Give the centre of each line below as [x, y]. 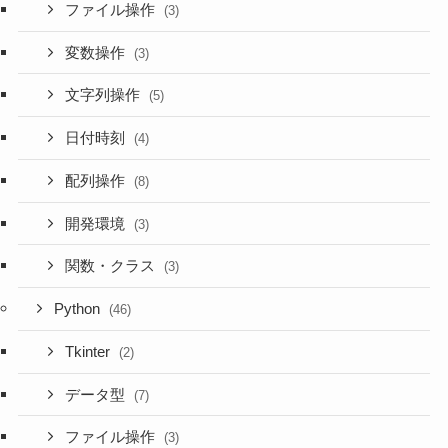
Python [79, 309]
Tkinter [90, 351]
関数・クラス [112, 266]
